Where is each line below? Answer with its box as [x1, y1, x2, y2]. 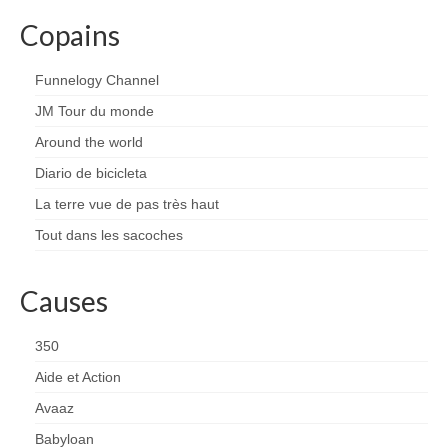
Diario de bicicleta [35, 165, 147, 181]
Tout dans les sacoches [35, 227, 183, 243]
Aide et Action [35, 369, 121, 385]
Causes [20, 284, 108, 318]
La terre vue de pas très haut [35, 196, 219, 212]
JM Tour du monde [35, 103, 154, 119]
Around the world [35, 134, 143, 150]
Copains [20, 18, 120, 52]
